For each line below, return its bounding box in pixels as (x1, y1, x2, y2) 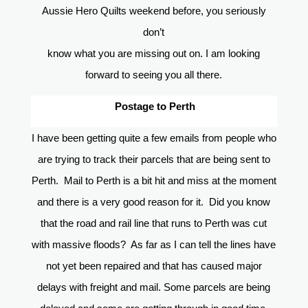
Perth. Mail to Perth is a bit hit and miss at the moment (31, 175, 276, 187)
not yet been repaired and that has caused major (45, 260, 262, 272)
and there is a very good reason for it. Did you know (37, 196, 271, 208)
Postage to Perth (115, 100, 196, 113)
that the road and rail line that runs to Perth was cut (41, 217, 267, 230)
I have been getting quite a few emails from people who (31, 132, 276, 144)
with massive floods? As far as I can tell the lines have (32, 239, 276, 251)
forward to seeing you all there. (85, 69, 223, 81)
